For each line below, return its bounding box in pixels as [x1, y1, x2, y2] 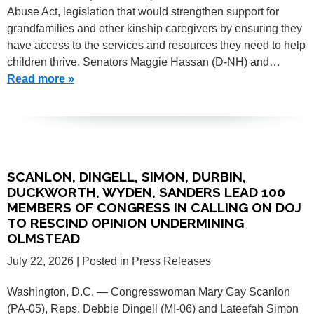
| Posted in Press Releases [76, 254, 211, 267]
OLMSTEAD [7, 230, 80, 246]
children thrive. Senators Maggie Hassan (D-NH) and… [7, 55, 280, 68]
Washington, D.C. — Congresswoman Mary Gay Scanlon [7, 285, 290, 298]
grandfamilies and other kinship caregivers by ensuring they [7, 22, 302, 34]
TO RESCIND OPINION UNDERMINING [7, 214, 244, 231]
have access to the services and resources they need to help [7, 39, 306, 51]
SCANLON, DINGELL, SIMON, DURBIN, [7, 168, 246, 184]
